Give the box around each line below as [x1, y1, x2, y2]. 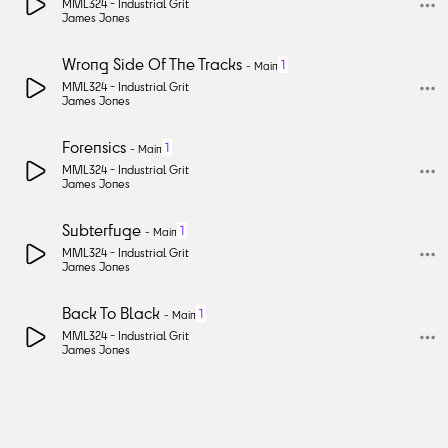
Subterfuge [62, 219, 141, 240]
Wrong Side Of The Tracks [62, 53, 242, 74]
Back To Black [62, 302, 160, 323]
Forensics [62, 136, 126, 157]
